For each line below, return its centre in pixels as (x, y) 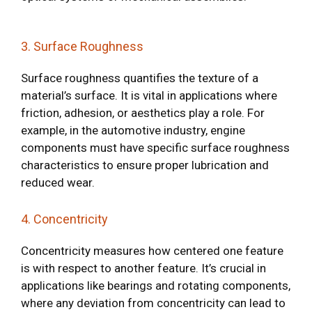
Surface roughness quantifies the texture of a (140, 78)
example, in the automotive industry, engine (133, 130)
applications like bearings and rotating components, (156, 285)
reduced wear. (58, 182)
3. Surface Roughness (82, 46)
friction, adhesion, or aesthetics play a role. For (143, 113)
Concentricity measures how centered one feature (152, 250)
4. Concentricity (64, 219)
